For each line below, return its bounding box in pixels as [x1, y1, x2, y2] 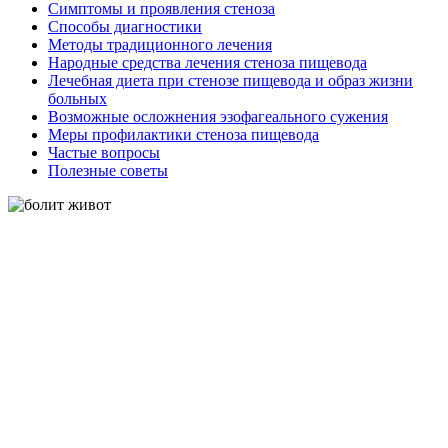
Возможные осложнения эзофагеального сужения [48, 107, 388, 125]
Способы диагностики [48, 17, 202, 35]
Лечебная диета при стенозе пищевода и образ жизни [48, 71, 413, 89]
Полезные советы [48, 161, 168, 179]
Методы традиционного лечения [48, 35, 272, 53]
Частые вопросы [48, 143, 160, 161]
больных [48, 89, 107, 107]
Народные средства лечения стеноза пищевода [48, 53, 367, 71]
